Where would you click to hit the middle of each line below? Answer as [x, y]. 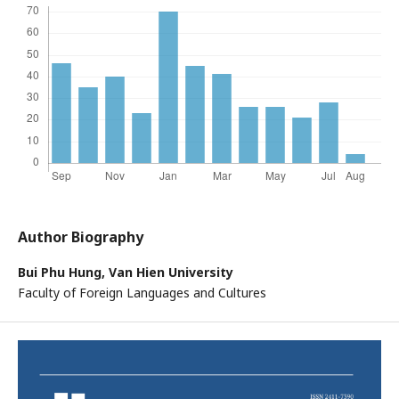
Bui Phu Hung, [63, 272]
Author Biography [81, 236]
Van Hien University [171, 272]
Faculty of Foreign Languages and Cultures [142, 292]
